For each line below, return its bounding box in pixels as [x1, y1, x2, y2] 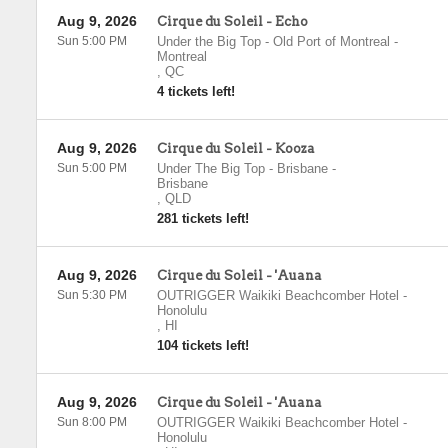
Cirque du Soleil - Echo [156, 14, 308, 29]
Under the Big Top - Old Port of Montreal [156, 34, 390, 49]
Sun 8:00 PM [56, 415, 127, 429]
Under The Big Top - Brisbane [156, 161, 328, 176]
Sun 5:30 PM [56, 288, 127, 302]
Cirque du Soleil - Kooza [156, 141, 315, 156]
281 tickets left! [156, 211, 249, 226]
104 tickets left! [156, 338, 249, 353]
